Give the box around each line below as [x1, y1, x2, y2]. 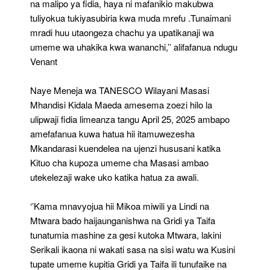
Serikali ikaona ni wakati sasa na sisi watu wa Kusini [30, 243, 235, 256]
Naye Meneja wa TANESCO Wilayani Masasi [30, 84, 209, 97]
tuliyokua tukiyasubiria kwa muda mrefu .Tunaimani [30, 11, 231, 25]
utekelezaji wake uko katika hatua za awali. [30, 171, 199, 184]
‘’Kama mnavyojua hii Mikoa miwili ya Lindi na [30, 199, 209, 213]
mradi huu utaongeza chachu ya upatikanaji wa [30, 26, 214, 39]
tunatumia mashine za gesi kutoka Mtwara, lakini [30, 228, 221, 242]
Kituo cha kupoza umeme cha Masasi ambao [30, 156, 209, 169]
